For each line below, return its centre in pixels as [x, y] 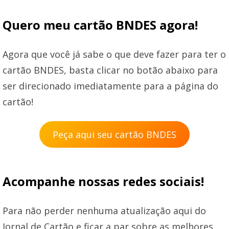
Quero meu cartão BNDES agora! [100, 25]
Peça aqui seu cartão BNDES [114, 135]
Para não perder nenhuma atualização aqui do [104, 211]
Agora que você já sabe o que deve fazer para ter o [114, 54]
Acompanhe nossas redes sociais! [103, 181]
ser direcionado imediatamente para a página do [110, 86]
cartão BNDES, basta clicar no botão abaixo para [110, 70]
